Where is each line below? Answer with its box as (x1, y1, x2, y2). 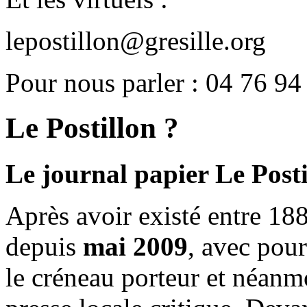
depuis (5, 232, 83, 262)
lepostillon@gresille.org (5, 25, 266, 56)
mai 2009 (83, 232, 188, 262)
